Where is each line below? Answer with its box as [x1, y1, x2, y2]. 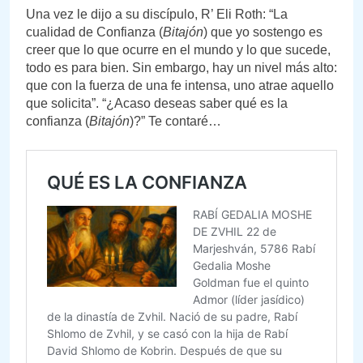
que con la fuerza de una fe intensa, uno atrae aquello [26, 78, 334, 92]
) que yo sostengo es [203, 24, 322, 39]
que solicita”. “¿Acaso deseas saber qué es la [26, 96, 288, 110]
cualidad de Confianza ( [26, 24, 163, 39]
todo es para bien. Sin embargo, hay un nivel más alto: [26, 60, 337, 75]
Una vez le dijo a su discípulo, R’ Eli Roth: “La [26, 6, 288, 21]
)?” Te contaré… [130, 113, 221, 128]
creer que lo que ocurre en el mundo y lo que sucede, [26, 42, 331, 57]
